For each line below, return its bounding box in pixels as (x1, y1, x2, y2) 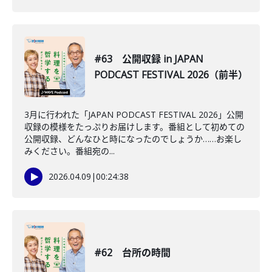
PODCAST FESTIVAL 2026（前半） (94, 68, 248, 81)
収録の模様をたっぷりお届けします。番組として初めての (24, 121, 245, 132)
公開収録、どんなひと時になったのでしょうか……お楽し (24, 133, 242, 144)
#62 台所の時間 (94, 246, 171, 259)
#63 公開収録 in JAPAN (94, 52, 203, 66)
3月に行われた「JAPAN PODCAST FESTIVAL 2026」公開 (24, 109, 243, 120)
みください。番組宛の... (24, 145, 115, 157)
